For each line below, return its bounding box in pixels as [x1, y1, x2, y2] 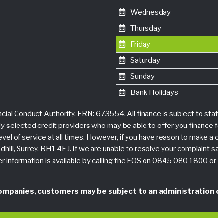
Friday [128, 40, 150, 49]
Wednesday [128, 8, 171, 17]
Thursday [128, 24, 161, 33]
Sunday [128, 72, 155, 81]
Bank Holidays [128, 88, 178, 97]
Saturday [128, 56, 160, 65]
